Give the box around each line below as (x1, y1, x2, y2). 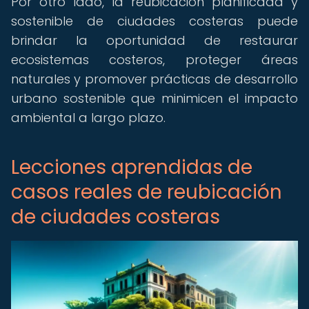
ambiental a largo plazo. (11, 109, 166, 126)
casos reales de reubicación (11, 179, 282, 206)
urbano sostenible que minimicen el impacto (11, 90, 298, 107)
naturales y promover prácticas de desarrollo (11, 70, 298, 88)
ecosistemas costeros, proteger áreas (11, 51, 298, 68)
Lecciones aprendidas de (11, 154, 252, 181)
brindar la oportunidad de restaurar (11, 32, 298, 49)
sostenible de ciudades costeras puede (11, 12, 298, 30)
